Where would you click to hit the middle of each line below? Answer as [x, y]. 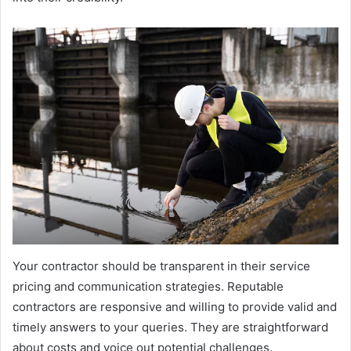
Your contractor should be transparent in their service [161, 266]
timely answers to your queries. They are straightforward [170, 327]
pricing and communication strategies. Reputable [148, 287]
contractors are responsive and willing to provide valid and [175, 307]
